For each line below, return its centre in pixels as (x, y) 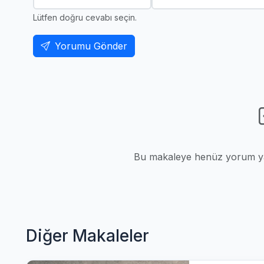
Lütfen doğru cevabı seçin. (85, 18)
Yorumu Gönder (91, 46)
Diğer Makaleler (88, 236)
